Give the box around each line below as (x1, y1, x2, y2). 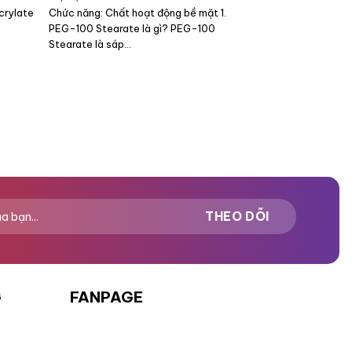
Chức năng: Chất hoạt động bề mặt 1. (49, 6, 227, 20)
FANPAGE (69, 287, 143, 306)
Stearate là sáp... (49, 38, 132, 51)
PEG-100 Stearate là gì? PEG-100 (49, 22, 216, 35)
